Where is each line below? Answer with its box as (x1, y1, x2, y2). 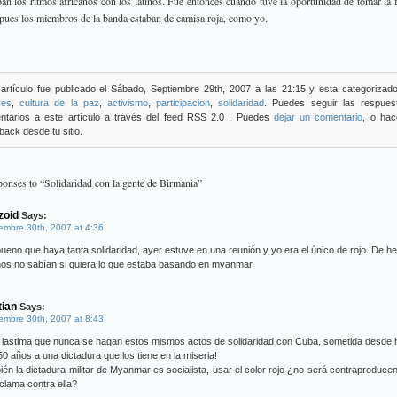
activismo (106, 97, 148, 108)
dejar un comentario (273, 112, 363, 122)
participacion (156, 97, 211, 108)
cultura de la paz (19, 97, 99, 108)
